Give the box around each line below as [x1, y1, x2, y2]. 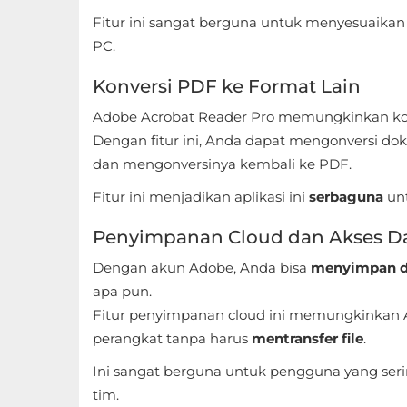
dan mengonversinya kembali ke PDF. [93, 155, 352, 173]
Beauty [29, 230, 76, 247]
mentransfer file [252, 330, 363, 347]
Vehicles [29, 188, 84, 205]
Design [29, 92, 76, 109]
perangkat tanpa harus [93, 330, 252, 347]
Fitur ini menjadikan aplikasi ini [93, 188, 309, 205]
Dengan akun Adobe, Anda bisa [93, 259, 311, 276]
